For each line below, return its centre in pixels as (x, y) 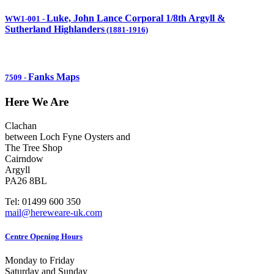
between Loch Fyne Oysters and (68, 137)
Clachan (21, 126)
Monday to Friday (41, 261)
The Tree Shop (34, 148)
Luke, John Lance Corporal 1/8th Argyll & (136, 18)
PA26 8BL (26, 181)
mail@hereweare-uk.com (54, 213)
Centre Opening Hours (44, 237)
